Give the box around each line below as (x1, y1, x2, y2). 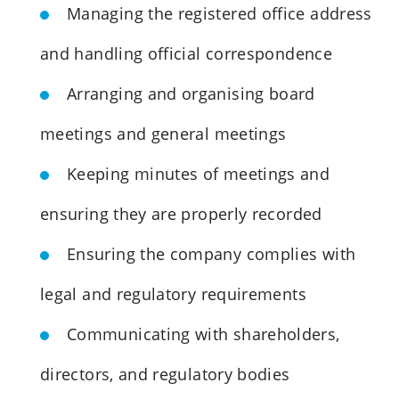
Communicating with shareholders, (67, 322, 340, 345)
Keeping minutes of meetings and (67, 162, 330, 184)
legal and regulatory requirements (40, 282, 306, 305)
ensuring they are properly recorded (40, 202, 322, 224)
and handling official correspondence (40, 42, 332, 64)
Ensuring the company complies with (67, 242, 356, 265)
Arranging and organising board (67, 82, 315, 104)
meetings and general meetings (40, 122, 287, 144)
